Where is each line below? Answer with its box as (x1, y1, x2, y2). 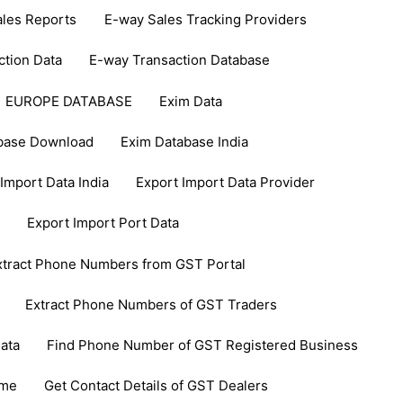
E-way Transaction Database (88, 51, 270, 69)
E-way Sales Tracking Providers (103, 11, 307, 29)
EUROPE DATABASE (4, 92, 132, 110)
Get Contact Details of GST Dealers (44, 377, 269, 395)
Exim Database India (120, 132, 248, 150)
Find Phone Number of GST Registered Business (47, 336, 359, 354)
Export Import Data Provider (135, 174, 315, 192)
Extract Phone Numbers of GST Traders (25, 295, 278, 313)
